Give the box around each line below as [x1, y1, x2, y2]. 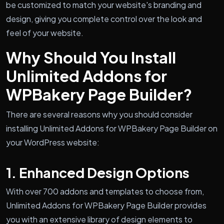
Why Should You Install [6, 47, 176, 67]
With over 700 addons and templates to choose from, [6, 185, 204, 196]
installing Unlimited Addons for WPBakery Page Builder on [6, 122, 217, 133]
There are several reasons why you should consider [6, 108, 192, 119]
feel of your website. [6, 27, 83, 38]
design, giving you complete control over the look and [6, 13, 202, 24]
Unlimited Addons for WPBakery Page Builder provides [6, 199, 206, 210]
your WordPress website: [6, 136, 99, 147]
